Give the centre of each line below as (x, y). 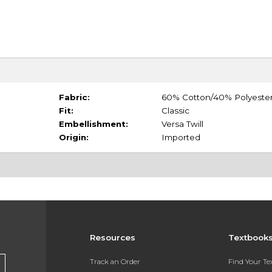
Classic (175, 111)
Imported (181, 138)
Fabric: (74, 97)
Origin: (73, 138)
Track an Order (115, 261)
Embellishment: (93, 124)
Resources (112, 238)
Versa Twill (182, 124)
